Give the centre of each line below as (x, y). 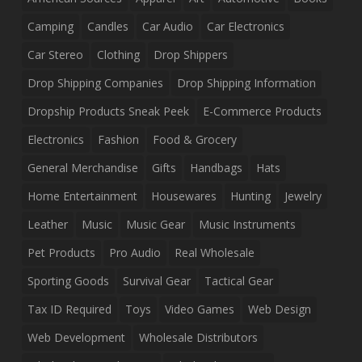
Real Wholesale (214, 253)
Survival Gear (156, 281)
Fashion (118, 140)
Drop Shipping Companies (95, 83)
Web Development (76, 338)
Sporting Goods (68, 281)
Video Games (199, 309)
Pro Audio (135, 253)
